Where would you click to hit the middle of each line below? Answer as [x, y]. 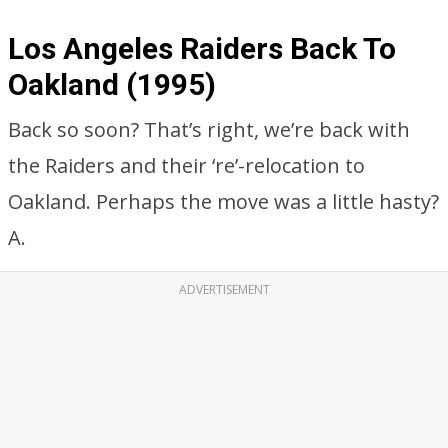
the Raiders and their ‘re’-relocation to [186, 165]
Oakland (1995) [112, 84]
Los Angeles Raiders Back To [202, 48]
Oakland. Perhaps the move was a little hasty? [223, 201]
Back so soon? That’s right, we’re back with [209, 129]
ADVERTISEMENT [224, 289]
